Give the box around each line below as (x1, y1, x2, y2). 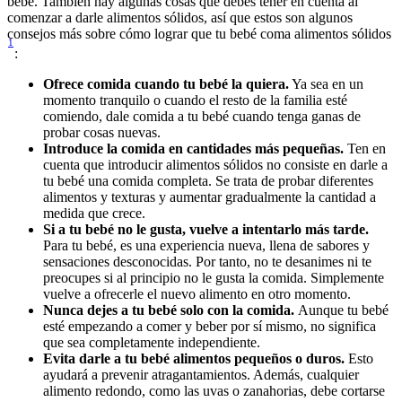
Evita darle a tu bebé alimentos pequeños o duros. (43, 350, 345, 366)
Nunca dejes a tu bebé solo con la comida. (43, 301, 298, 318)
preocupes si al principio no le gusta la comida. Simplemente (43, 269, 384, 285)
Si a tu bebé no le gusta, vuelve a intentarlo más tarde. (43, 221, 369, 237)
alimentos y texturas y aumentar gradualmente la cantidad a (43, 188, 376, 205)
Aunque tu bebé (298, 301, 389, 318)
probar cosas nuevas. (43, 124, 161, 140)
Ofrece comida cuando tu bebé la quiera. (43, 75, 289, 92)
